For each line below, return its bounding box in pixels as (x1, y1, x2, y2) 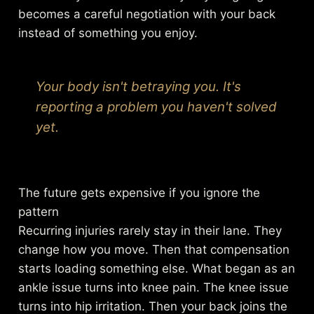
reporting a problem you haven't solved (36, 98, 278, 115)
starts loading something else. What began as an (18, 261, 296, 276)
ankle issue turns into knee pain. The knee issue (18, 280, 289, 295)
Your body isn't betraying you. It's (36, 78, 242, 95)
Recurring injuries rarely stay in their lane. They (18, 224, 282, 238)
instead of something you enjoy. (18, 25, 198, 40)
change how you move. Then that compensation (18, 243, 290, 257)
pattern (18, 205, 60, 219)
